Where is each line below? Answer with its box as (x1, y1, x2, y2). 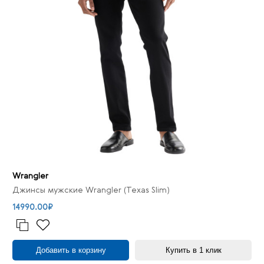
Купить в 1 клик (165, 246, 222, 255)
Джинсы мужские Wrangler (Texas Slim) (12, 186, 170, 194)
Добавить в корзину (35, 246, 106, 255)
